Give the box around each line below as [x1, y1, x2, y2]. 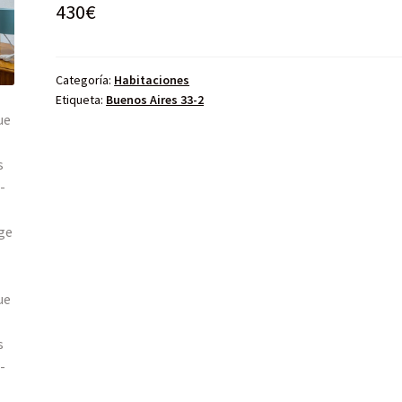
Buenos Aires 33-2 [106, 91, 205, 108]
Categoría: [56, 71, 115, 88]
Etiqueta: [56, 91, 107, 108]
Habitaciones [114, 71, 190, 88]
